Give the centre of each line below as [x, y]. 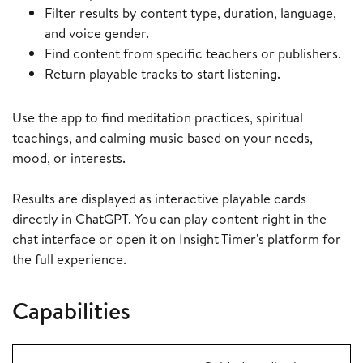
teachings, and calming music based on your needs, [162, 138]
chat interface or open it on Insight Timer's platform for [177, 239]
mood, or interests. [69, 158]
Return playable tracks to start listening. [162, 74]
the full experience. [69, 259]
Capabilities [71, 311]
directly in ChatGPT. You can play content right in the [169, 219]
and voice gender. [97, 33]
